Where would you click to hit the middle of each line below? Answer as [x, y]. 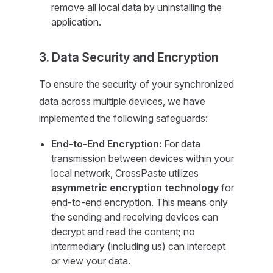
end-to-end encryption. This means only [140, 202]
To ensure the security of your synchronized [136, 84]
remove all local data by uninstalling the [136, 7]
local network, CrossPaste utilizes [125, 173]
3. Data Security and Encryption [129, 57]
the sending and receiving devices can [135, 217]
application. [76, 22]
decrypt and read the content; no [123, 232]
